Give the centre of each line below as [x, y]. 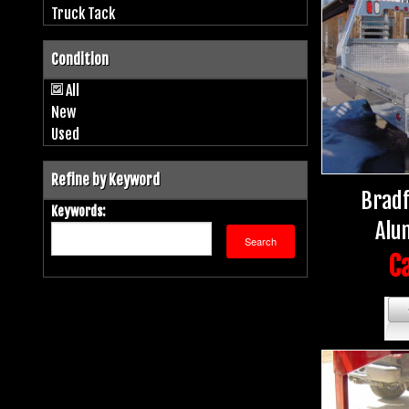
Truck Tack [83, 13]
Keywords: [78, 211]
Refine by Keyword [105, 179]
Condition [80, 59]
